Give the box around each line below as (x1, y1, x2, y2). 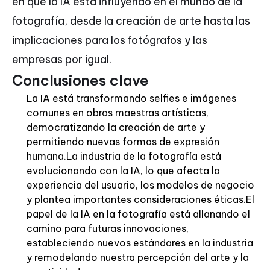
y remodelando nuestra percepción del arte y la (27, 251, 249, 264)
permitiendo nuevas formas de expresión (27, 136, 219, 148)
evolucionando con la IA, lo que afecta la (27, 165, 220, 177)
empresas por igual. (12, 52, 111, 67)
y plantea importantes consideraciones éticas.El (27, 193, 254, 206)
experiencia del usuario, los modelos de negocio (27, 179, 254, 192)
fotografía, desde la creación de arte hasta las (12, 14, 250, 28)
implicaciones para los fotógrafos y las (12, 33, 207, 48)
